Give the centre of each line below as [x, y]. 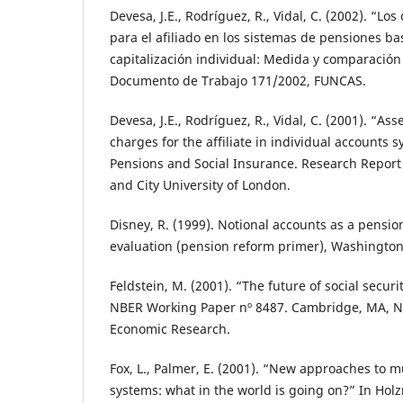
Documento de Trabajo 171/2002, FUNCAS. [238, 81]
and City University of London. [200, 185]
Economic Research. [170, 329]
